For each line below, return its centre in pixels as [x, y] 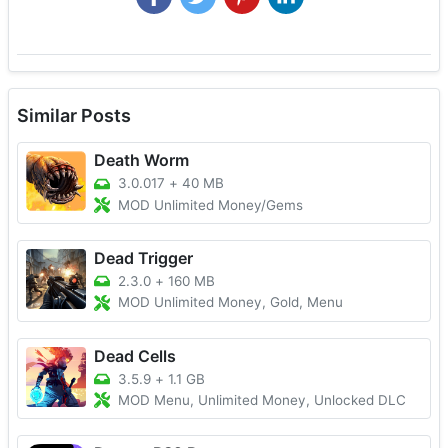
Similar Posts [74, 116]
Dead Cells [135, 355]
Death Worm [141, 160]
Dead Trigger [143, 258]
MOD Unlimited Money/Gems [210, 205]
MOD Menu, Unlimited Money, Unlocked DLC [262, 400]
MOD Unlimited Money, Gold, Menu [230, 302]
